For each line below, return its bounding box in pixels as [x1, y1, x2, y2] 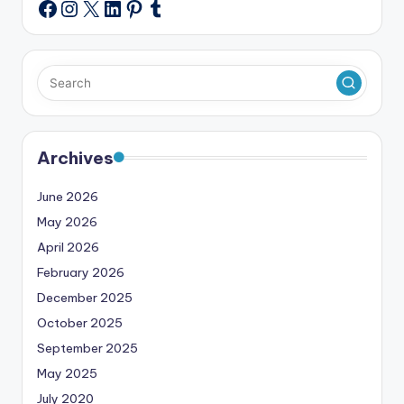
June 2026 [37, 188, 98, 206]
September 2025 [37, 340, 138, 357]
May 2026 [37, 214, 97, 231]
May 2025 [37, 365, 97, 382]
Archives [37, 147, 114, 170]
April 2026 [37, 239, 99, 256]
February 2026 [37, 264, 124, 281]
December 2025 [37, 289, 133, 307]
